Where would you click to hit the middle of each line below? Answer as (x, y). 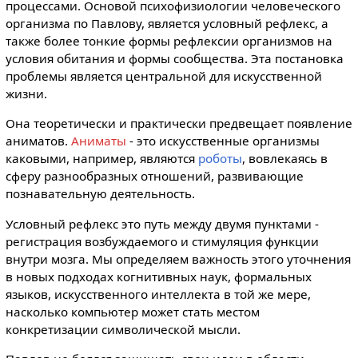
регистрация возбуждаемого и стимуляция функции (162, 241)
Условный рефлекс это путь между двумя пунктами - (162, 223)
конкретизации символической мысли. (123, 329)
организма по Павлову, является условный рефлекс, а (167, 24)
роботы (220, 159)
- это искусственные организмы (223, 141)
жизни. (26, 94)
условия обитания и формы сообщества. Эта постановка (174, 59)
